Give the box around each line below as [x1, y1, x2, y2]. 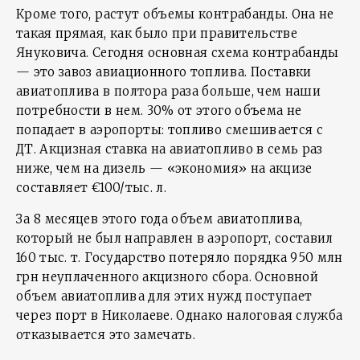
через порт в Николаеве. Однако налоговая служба [16, 308, 343, 323]
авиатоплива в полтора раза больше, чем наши [16, 84, 321, 99]
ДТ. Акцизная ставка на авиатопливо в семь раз [16, 141, 323, 157]
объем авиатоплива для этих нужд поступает [16, 288, 313, 304]
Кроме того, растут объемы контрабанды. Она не [16, 6, 334, 22]
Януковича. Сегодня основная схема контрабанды [16, 45, 339, 60]
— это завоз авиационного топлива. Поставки [16, 64, 312, 80]
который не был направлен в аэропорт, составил [16, 231, 333, 246]
